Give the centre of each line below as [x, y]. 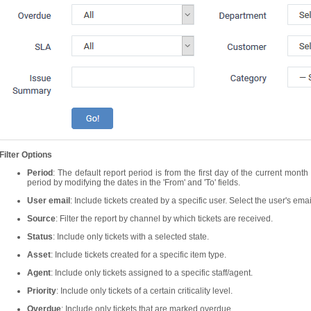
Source [41, 219]
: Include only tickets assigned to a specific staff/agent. [152, 273]
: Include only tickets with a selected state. [131, 237]
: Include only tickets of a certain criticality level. [144, 291]
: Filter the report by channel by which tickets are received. [164, 219]
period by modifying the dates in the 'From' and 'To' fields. [134, 183]
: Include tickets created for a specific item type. [138, 255]
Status [40, 237]
